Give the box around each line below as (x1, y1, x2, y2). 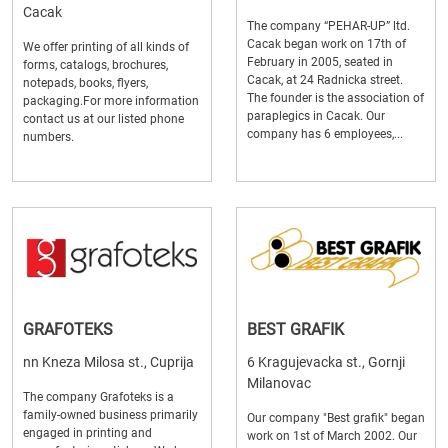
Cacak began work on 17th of (247, 37, 406, 52)
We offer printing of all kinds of (23, 40, 189, 55)
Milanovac (247, 375, 311, 392)
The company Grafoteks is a (23, 390, 174, 405)
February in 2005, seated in (247, 55, 393, 70)
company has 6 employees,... (247, 127, 403, 142)
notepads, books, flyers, (23, 76, 148, 91)
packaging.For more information (23, 94, 199, 109)
